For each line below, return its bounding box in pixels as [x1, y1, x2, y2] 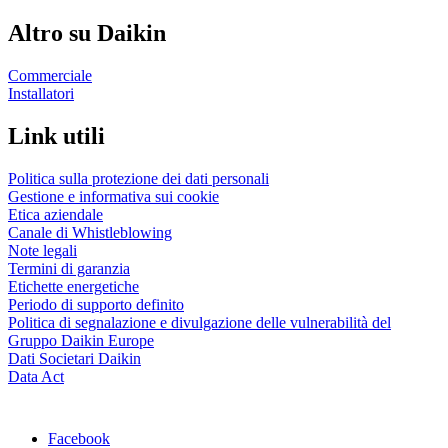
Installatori [8, 84, 74, 102]
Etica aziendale [8, 205, 103, 223]
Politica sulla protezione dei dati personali [8, 169, 269, 187]
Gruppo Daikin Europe [8, 331, 154, 349]
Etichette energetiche [8, 277, 139, 295]
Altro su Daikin [8, 20, 166, 47]
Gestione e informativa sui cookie [8, 187, 219, 205]
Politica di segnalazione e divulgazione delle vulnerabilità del [8, 313, 391, 331]
